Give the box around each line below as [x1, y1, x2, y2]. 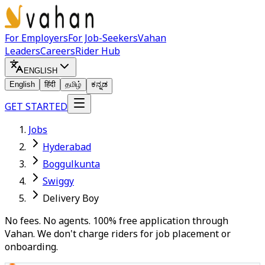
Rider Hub [75, 44, 120, 57]
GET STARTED [5, 100, 67, 113]
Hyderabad [43, 140, 91, 153]
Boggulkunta [43, 157, 100, 170]
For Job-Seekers [68, 31, 138, 44]
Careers [40, 44, 75, 57]
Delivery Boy [43, 192, 99, 205]
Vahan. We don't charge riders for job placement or [5, 227, 231, 240]
